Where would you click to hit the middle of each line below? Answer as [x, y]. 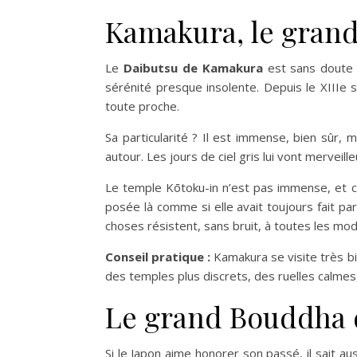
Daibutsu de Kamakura [193, 68]
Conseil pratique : [158, 257]
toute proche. [142, 106]
